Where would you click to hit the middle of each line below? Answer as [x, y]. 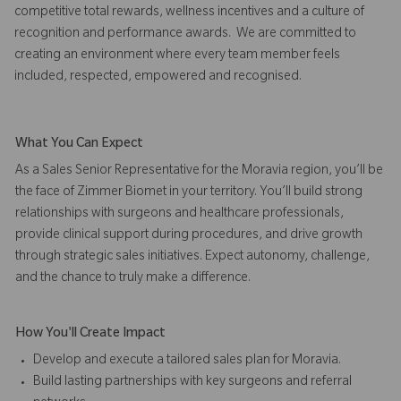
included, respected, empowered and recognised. [158, 77]
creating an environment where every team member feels [177, 56]
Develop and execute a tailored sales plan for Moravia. [187, 361]
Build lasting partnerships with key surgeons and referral [192, 383]
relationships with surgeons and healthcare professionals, [179, 214]
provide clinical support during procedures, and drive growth [189, 236]
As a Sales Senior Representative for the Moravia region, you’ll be [199, 171]
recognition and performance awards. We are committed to [185, 34]
